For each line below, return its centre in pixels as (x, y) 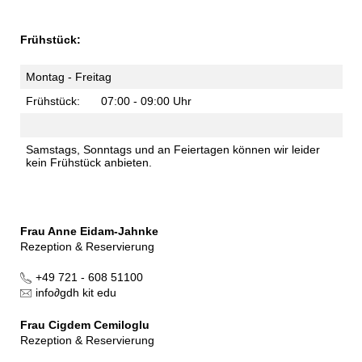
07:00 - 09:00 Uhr (146, 101)
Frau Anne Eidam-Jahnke (89, 231)
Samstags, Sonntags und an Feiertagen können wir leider (173, 149)
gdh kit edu (88, 292)
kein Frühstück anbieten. (88, 162)
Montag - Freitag (68, 76)
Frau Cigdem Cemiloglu (84, 324)
